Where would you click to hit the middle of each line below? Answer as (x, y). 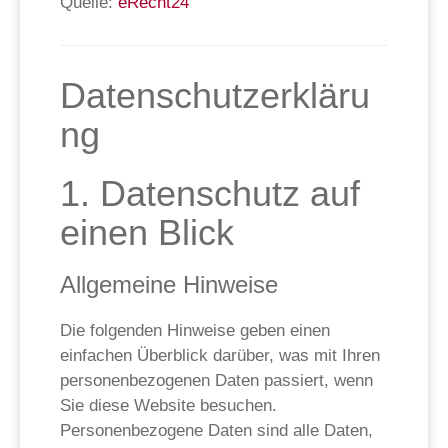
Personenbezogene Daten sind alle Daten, (216, 430)
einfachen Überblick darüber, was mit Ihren (220, 355)
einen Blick (147, 232)
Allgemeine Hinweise (169, 284)
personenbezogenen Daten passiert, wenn (216, 380)
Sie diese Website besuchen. (168, 405)
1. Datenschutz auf (210, 193)
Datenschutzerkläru (215, 95)
